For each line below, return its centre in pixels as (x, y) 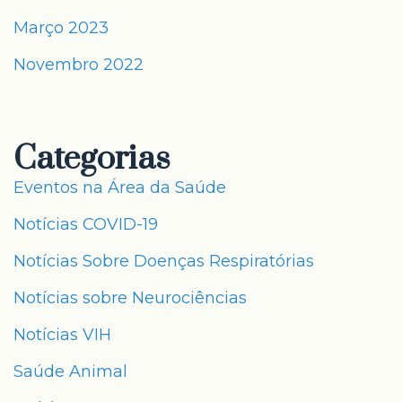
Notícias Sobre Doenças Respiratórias (164, 261)
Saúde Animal (70, 371)
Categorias (92, 159)
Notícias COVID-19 (86, 224)
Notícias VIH (62, 335)
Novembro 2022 (79, 65)
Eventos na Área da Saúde (120, 188)
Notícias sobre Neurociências (130, 298)
